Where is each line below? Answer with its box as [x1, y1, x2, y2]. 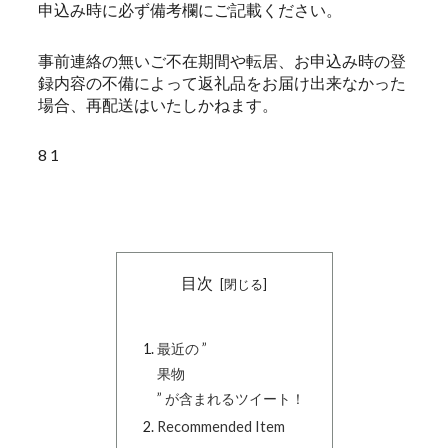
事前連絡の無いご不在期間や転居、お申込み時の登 [38, 50, 406, 70]
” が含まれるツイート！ [156, 390, 305, 408]
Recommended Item [156, 418, 285, 436]
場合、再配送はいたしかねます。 [38, 94, 278, 114]
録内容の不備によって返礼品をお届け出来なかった [38, 72, 406, 92]
